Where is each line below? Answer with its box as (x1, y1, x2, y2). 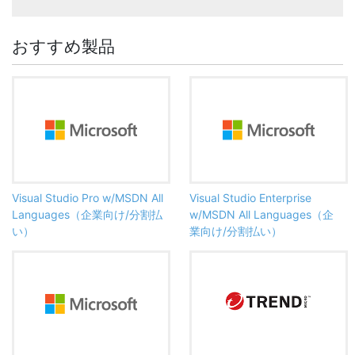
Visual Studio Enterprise (189, 190, 311, 204)
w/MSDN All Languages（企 (189, 207, 334, 221)
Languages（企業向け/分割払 (12, 207, 162, 221)
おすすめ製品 (12, 36, 115, 56)
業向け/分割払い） (189, 223, 282, 238)
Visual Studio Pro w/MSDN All (12, 190, 163, 204)
